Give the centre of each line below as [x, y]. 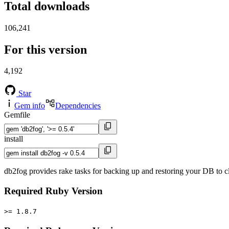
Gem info [30, 106]
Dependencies [78, 106]
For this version [45, 49]
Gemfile [17, 115]
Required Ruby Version [53, 191]
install [14, 139]
